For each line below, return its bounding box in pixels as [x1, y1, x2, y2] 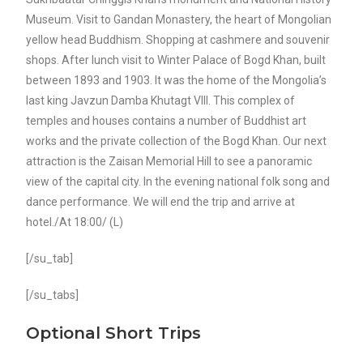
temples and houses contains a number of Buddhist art [26, 114, 307, 128]
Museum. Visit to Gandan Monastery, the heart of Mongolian [26, 13, 332, 27]
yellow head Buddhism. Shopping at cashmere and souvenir [26, 33, 331, 47]
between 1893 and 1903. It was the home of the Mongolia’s [26, 74, 327, 88]
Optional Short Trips [26, 323, 202, 344]
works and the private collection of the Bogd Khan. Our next [26, 135, 327, 148]
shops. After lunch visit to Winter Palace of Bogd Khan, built [26, 53, 327, 67]
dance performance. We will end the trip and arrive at [26, 195, 296, 209]
